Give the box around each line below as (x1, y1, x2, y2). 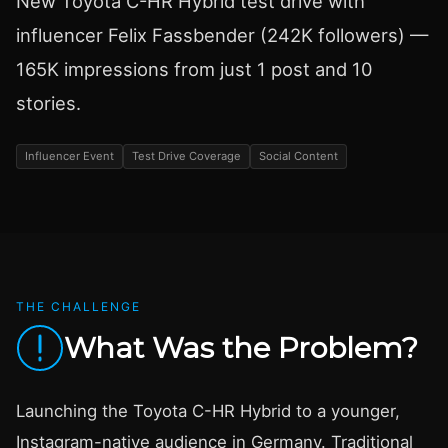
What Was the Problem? (64, 330, 418, 366)
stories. (16, 91, 81, 114)
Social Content (259, 149, 338, 164)
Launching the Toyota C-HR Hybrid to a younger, (16, 401, 400, 422)
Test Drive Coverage (132, 149, 241, 164)
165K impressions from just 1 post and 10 (16, 57, 373, 80)
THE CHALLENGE (16, 299, 141, 315)
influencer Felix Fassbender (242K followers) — (16, 23, 428, 46)
